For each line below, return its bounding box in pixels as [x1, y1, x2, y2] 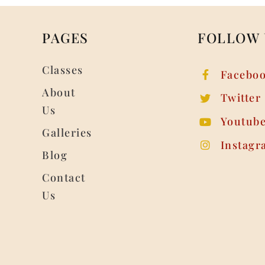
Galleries [42, 125, 92, 140]
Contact [42, 170, 86, 185]
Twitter [220, 91, 261, 105]
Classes [42, 62, 83, 77]
